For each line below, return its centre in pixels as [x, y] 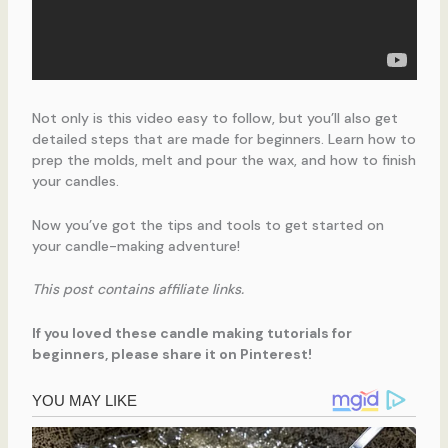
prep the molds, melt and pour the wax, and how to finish [223, 160]
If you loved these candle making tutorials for [191, 332]
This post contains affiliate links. [139, 289]
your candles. [75, 181]
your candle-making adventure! [135, 245]
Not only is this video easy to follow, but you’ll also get [214, 118]
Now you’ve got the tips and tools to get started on [207, 224]
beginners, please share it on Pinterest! [171, 353]
